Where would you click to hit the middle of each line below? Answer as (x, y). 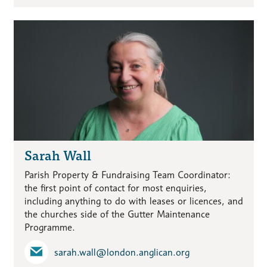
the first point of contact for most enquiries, (115, 188)
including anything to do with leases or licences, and (133, 201)
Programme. (49, 228)
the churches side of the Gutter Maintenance (117, 215)
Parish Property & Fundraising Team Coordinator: (127, 175)
